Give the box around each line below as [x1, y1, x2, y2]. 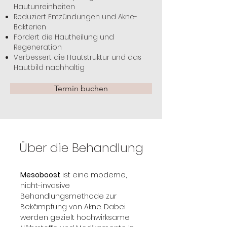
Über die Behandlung [19, 139, 143, 156]
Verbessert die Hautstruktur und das [14, 52, 141, 62]
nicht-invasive [20, 180, 72, 191]
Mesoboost [20, 169, 60, 180]
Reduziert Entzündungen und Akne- [14, 12, 137, 22]
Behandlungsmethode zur [20, 191, 119, 201]
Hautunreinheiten [14, 2, 75, 12]
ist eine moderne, [60, 169, 129, 180]
